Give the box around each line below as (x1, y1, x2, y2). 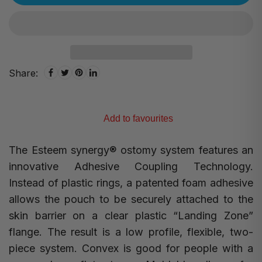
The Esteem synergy (9, 144, 109, 156)
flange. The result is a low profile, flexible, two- (9, 226, 253, 238)
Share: (9, 67, 38, 79)
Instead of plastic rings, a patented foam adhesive (9, 177, 253, 189)
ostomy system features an (116, 144, 253, 156)
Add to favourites (103, 113, 173, 123)
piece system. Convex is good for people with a (9, 242, 253, 254)
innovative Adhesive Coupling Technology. (9, 160, 253, 173)
